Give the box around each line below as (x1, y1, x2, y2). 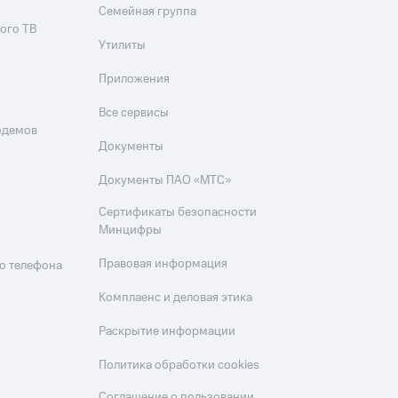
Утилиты (99, 36, 147, 55)
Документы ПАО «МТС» (99, 171, 232, 190)
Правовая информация (99, 255, 228, 274)
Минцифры (99, 221, 163, 240)
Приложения (99, 70, 171, 89)
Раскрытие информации (99, 322, 236, 341)
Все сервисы (99, 104, 170, 123)
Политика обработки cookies (99, 356, 260, 375)
